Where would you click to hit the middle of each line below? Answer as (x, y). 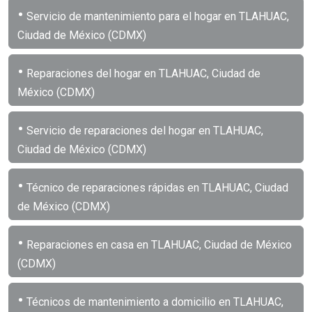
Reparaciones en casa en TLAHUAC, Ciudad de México (158, 244)
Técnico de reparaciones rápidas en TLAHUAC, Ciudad (156, 187)
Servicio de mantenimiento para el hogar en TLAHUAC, (156, 16)
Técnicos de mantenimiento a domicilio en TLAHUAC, (154, 302)
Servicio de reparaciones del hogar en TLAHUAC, (143, 130)
